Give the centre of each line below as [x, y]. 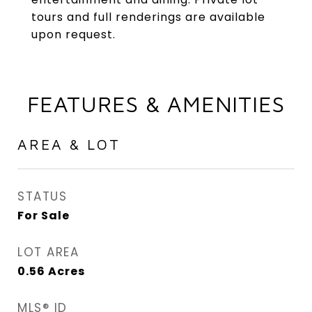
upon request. [73, 34]
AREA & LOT [69, 144]
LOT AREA [48, 252]
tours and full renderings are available [148, 17]
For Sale [44, 216]
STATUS [42, 196]
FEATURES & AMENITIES [156, 104]
